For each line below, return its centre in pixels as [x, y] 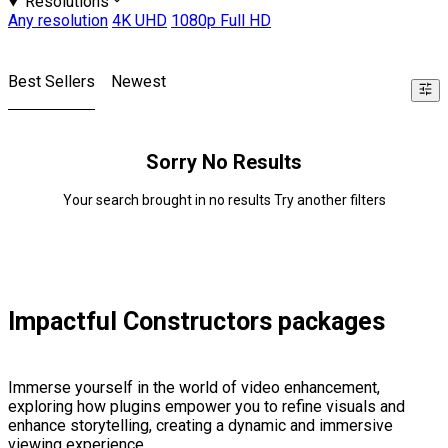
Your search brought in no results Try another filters [224, 200]
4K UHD [139, 21]
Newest [138, 82]
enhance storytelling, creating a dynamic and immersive [200, 426]
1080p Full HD [221, 21]
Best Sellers [51, 82]
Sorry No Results [224, 162]
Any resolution [58, 21]
